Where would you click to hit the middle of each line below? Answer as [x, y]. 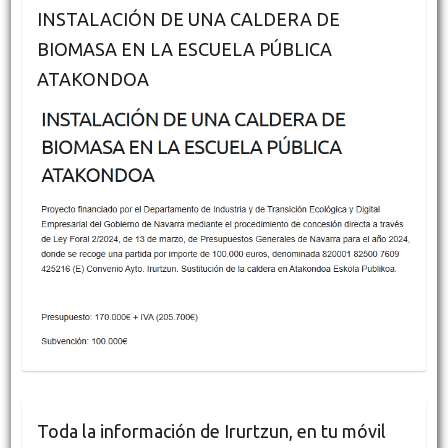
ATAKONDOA [92, 79]
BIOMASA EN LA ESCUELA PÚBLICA [184, 49]
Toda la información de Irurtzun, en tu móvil [211, 431]
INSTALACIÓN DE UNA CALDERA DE [188, 19]
